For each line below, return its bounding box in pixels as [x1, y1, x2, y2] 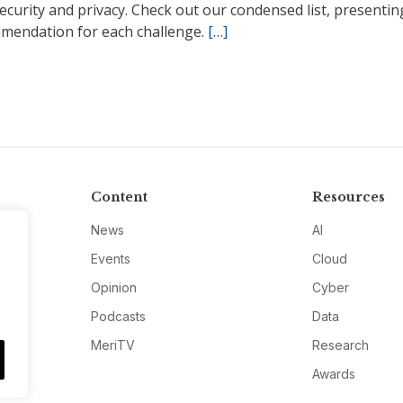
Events [90, 250, 130, 266]
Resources [312, 188, 386, 205]
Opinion [90, 279, 137, 295]
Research [312, 336, 370, 353]
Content [90, 188, 148, 205]
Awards [312, 365, 356, 381]
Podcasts [90, 308, 146, 324]
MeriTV [90, 336, 135, 353]
